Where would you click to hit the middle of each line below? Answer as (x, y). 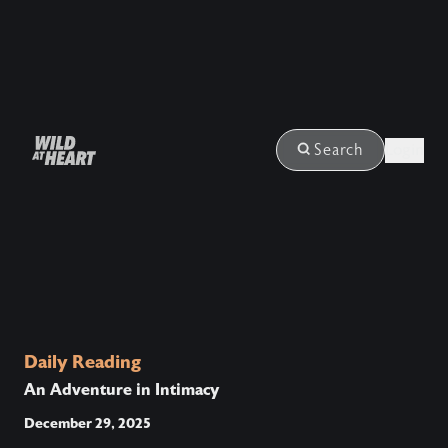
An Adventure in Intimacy (121, 389)
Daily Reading (82, 362)
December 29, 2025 (87, 423)
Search (339, 150)
